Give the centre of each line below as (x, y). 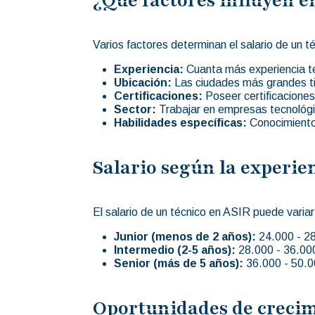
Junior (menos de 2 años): (185, 236)
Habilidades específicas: (180, 122)
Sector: (135, 109)
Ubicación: (143, 82)
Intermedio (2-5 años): (175, 250)
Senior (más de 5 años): (179, 263)
